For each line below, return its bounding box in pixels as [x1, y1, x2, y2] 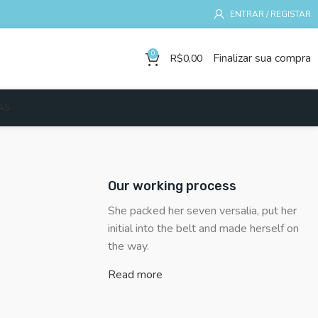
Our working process [108, 178, 237, 194]
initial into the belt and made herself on [108, 221, 300, 236]
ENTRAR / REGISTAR [230, 9, 311, 20]
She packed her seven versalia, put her [108, 203, 297, 219]
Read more [108, 267, 163, 283]
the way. [108, 238, 150, 254]
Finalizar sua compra [213, 50, 311, 66]
